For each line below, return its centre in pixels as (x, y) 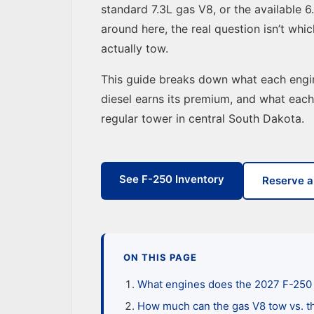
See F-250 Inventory (172, 179)
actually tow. (135, 49)
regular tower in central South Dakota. (203, 119)
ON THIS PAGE (161, 258)
